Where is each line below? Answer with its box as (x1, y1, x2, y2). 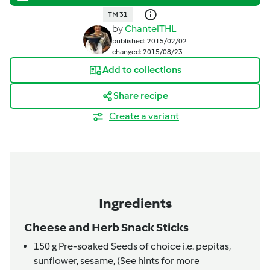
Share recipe (113, 90, 168, 102)
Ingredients (98, 195, 172, 212)
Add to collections (102, 64, 181, 76)
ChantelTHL (125, 22, 176, 34)
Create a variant (109, 110, 179, 122)
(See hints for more (117, 255, 199, 267)
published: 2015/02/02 (112, 36, 187, 45)
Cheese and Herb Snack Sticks (24, 220, 189, 235)
